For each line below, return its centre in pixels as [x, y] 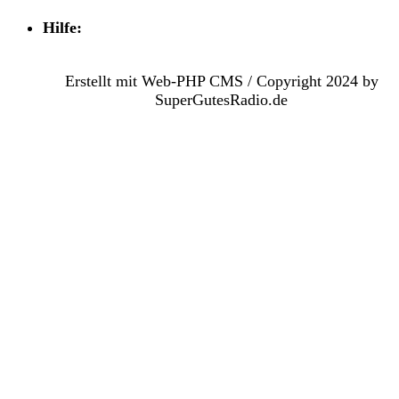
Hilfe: [62, 27]
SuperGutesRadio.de [221, 99]
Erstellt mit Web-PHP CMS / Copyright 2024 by [221, 81]
